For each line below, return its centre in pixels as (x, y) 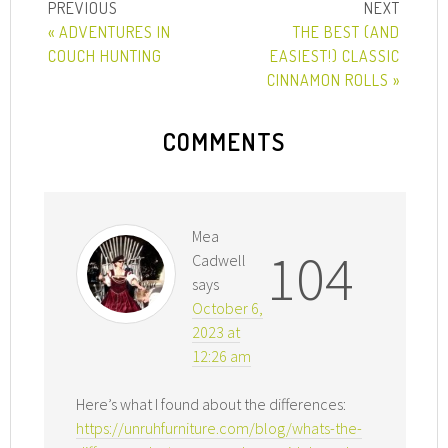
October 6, (228, 308)
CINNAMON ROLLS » (333, 80)
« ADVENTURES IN (110, 32)
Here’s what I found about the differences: (211, 404)
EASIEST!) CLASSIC (334, 56)
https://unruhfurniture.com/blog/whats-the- (219, 428)
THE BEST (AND (346, 32)
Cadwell (219, 260)
